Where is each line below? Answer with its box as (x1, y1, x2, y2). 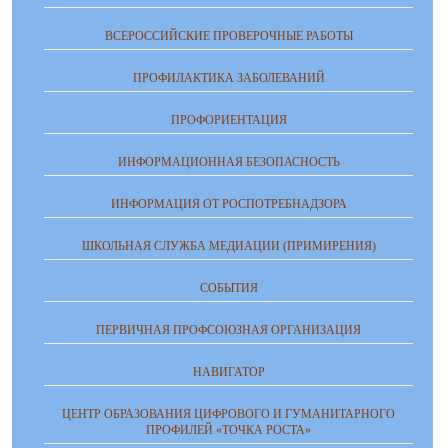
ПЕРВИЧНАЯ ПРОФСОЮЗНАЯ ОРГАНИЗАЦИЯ (96, 323, 361, 337)
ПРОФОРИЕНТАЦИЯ (170, 113, 287, 127)
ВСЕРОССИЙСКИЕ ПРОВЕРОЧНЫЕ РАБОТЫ (104, 29, 353, 43)
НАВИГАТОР (192, 365, 265, 379)
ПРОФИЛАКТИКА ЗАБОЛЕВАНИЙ (132, 71, 325, 85)
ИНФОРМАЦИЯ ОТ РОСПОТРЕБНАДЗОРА (110, 197, 347, 211)
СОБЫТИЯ (199, 281, 258, 295)
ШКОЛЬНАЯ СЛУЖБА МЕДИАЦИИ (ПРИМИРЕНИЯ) (81, 239, 376, 253)
